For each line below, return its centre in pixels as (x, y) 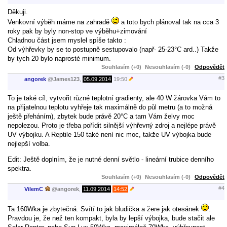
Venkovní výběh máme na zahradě (60, 22)
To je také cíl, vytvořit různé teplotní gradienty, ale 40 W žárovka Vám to (114, 98)
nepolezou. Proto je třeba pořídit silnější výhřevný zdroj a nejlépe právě (112, 125)
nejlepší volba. (29, 143)
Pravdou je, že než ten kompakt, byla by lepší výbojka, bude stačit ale (111, 218)
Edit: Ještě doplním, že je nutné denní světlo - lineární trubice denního (111, 159)
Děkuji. (18, 12)
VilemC (34, 189)
